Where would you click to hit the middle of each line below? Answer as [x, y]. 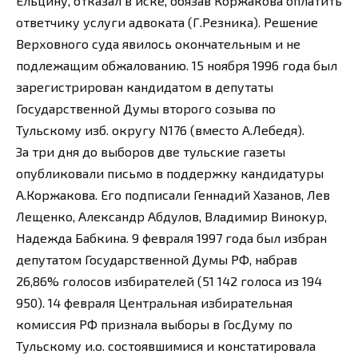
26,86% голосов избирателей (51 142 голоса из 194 [169, 280]
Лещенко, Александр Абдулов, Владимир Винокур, [171, 216]
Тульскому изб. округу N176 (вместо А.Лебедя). [160, 129]
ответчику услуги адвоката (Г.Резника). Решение [167, 22]
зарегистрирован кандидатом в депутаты [145, 86]
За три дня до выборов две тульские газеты [151, 151]
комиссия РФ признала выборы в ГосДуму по [154, 324]
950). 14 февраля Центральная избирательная [154, 302]
